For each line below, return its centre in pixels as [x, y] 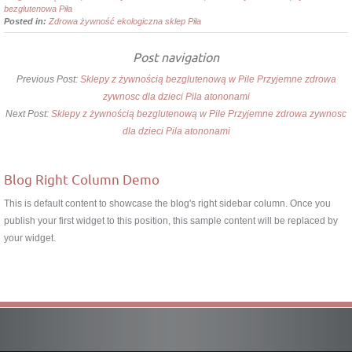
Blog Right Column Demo [82, 180]
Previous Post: [48, 79]
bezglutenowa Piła [38, 8]
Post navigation [176, 57]
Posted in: [26, 21]
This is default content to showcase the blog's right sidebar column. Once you [167, 203]
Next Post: [28, 114]
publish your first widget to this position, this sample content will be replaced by [171, 220]
